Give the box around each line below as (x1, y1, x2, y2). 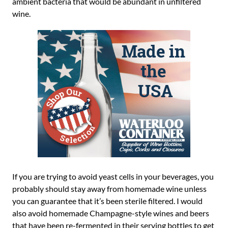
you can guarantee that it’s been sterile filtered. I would (12, 196, 203, 206)
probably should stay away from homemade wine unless (12, 184, 207, 193)
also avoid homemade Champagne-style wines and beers (12, 208, 209, 218)
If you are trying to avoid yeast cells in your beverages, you (12, 172, 214, 181)
